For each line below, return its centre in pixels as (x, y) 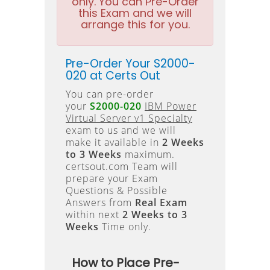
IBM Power (171, 106)
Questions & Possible (117, 190)
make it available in (114, 142)
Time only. (125, 227)
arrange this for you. (135, 24)
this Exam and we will (135, 13)
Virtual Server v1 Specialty (129, 118)
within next (94, 215)
